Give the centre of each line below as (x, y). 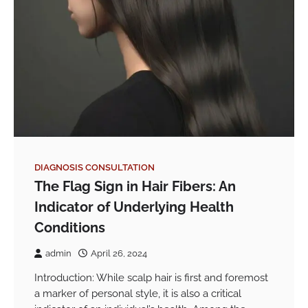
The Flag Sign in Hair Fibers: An (135, 186)
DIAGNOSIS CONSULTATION (95, 167)
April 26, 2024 (119, 253)
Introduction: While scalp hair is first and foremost (151, 277)
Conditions (70, 228)
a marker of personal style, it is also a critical (138, 293)
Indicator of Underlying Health (134, 207)
